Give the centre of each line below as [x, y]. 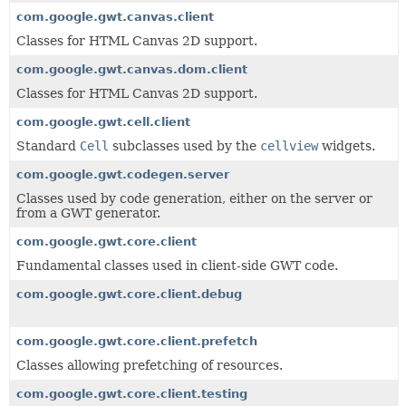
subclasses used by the [184, 146]
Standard [48, 146]
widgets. [347, 146]
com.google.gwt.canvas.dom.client [132, 69]
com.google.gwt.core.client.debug [129, 294]
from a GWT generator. [88, 213]
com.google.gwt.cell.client [103, 122]
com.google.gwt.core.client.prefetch [137, 341]
